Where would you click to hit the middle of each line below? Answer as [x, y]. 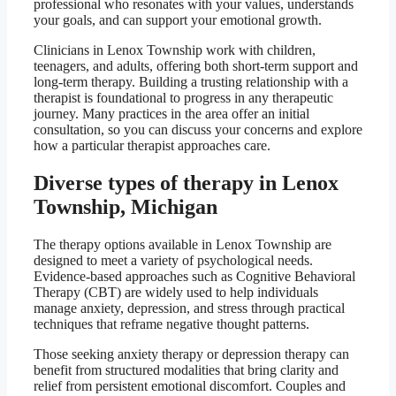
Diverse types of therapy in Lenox [186, 183]
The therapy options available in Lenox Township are [183, 244]
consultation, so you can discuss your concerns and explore [198, 129]
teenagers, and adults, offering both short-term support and [196, 65]
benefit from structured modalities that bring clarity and [186, 369]
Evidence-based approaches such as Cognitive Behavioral [194, 276]
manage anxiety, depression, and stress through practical [189, 308]
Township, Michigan [126, 206]
